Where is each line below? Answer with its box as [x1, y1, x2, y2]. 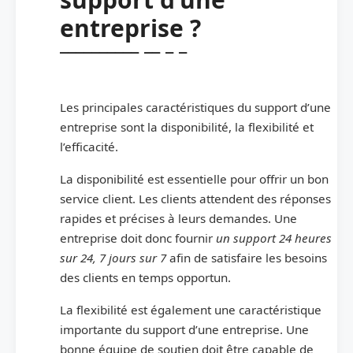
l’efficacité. [60, 138, 118, 154]
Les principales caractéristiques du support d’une [60, 98, 331, 115]
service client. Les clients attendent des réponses [60, 190, 331, 206]
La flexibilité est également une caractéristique [60, 301, 321, 318]
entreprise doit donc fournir [60, 229, 216, 246]
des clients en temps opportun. [60, 269, 231, 285]
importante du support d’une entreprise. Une [60, 321, 309, 337]
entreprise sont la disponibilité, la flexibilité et [60, 118, 314, 135]
